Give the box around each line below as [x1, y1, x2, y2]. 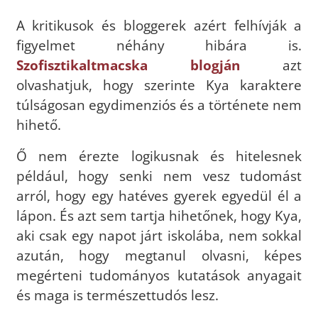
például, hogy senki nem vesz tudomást [16, 166, 302, 185]
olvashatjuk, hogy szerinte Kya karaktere [16, 75, 302, 94]
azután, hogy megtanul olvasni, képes [16, 246, 302, 264]
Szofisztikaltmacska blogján [16, 55, 240, 74]
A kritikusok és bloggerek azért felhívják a [16, 16, 302, 34]
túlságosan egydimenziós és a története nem [16, 95, 302, 114]
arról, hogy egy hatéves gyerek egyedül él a [16, 186, 302, 204]
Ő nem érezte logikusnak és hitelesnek [16, 146, 302, 165]
